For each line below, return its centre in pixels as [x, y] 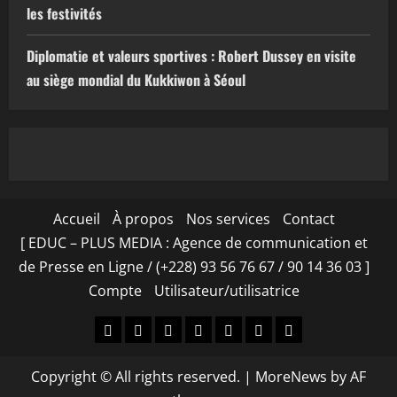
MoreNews [291, 377]
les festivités [64, 14]
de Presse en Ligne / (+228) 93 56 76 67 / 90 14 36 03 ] [194, 267]
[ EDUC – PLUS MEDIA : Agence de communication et [194, 243]
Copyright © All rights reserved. [137, 377]
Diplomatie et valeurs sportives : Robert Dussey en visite [191, 56]
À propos [143, 219]
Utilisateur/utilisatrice [227, 291]
